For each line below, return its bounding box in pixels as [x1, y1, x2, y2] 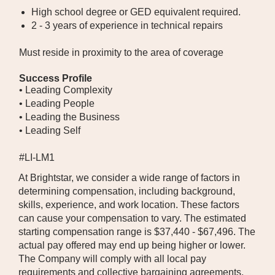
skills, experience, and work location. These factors [18, 199, 239, 210]
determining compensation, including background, [18, 186, 235, 196]
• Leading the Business [19, 112, 120, 122]
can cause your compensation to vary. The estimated [18, 213, 246, 223]
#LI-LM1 [19, 152, 57, 163]
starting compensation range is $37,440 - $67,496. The [18, 227, 255, 237]
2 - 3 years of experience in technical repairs [31, 20, 223, 31]
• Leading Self [19, 125, 80, 136]
